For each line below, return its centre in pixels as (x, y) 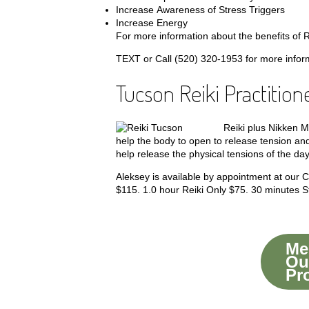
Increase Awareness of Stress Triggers (200, 10)
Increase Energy (152, 23)
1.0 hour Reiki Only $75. (194, 190)
